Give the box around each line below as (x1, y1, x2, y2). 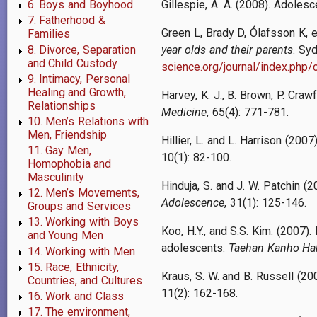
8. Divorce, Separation (27, 42, 137, 57)
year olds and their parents (161, 43, 294, 57)
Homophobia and (27, 157, 112, 171)
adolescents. (161, 241, 229, 255)
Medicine (161, 105, 207, 120)
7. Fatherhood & (27, 13, 106, 28)
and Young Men (27, 229, 104, 243)
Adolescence (161, 196, 224, 210)
